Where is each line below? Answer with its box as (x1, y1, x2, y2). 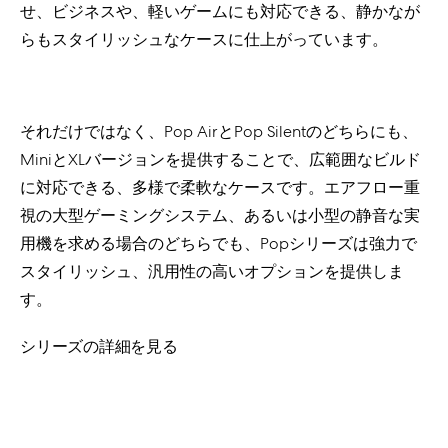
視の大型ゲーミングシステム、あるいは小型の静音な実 (20, 205, 420, 226)
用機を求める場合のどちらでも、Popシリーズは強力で (20, 233, 417, 254)
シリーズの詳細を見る (20, 336, 178, 357)
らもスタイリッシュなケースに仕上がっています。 (20, 29, 388, 50)
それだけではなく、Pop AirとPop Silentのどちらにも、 (20, 121, 418, 142)
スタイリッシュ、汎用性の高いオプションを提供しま (20, 261, 404, 282)
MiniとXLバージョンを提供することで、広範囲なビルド (20, 149, 421, 170)
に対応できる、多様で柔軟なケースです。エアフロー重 (20, 177, 420, 198)
